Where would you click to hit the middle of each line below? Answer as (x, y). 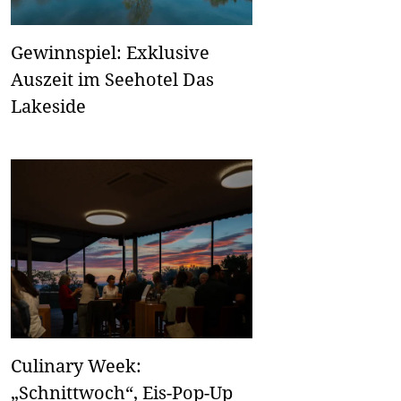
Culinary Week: (76, 366)
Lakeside (48, 107)
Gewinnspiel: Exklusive (110, 53)
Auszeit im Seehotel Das (112, 80)
